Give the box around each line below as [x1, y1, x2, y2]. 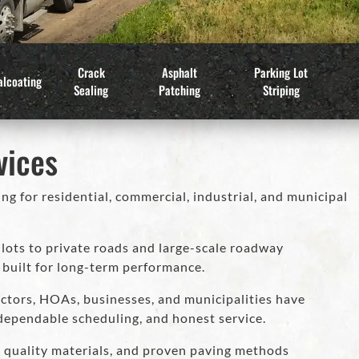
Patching [158, 81, 200, 99]
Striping [262, 81, 300, 99]
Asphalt [161, 63, 197, 82]
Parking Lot [254, 63, 309, 82]
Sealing [74, 81, 109, 99]
